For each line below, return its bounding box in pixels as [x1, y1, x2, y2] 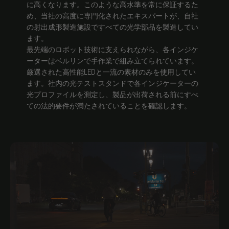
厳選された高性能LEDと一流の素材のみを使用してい [27, 66, 196, 77]
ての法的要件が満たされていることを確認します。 [27, 100, 191, 111]
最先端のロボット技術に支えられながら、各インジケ [27, 44, 198, 55]
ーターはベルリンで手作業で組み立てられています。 [27, 55, 198, 66]
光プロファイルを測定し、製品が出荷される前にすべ [27, 89, 198, 100]
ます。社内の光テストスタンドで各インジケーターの [27, 78, 198, 88]
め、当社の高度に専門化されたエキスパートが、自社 [27, 10, 198, 21]
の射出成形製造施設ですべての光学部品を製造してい [27, 21, 198, 32]
